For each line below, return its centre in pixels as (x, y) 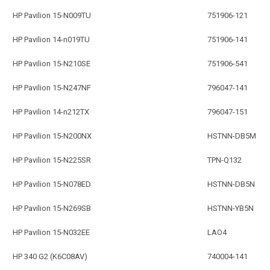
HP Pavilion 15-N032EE (51, 232)
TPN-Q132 (224, 160)
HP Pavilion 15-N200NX (52, 136)
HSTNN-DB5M (232, 136)
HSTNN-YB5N (231, 208)
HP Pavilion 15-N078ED (52, 184)
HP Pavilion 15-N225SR (52, 160)
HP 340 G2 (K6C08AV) (50, 256)
